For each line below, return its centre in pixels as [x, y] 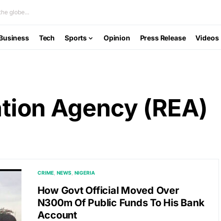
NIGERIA [85, 173]
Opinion [117, 37]
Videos [207, 37]
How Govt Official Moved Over [108, 190]
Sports [76, 37]
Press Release [163, 37]
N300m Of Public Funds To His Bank [121, 203]
